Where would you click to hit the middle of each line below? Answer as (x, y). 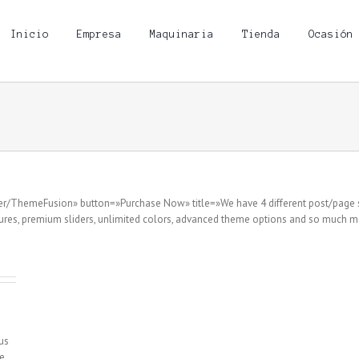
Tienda (261, 34)
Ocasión (331, 34)
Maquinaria (182, 34)
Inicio (29, 34)
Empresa (99, 34)
